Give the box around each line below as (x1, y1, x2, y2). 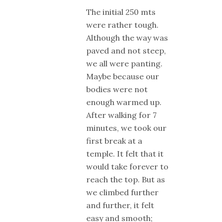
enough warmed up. (86, 97, 162, 107)
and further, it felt (86, 200, 154, 210)
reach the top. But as (86, 174, 165, 184)
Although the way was (86, 32, 168, 43)
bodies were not (86, 84, 148, 94)
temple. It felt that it (86, 148, 164, 159)
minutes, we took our (86, 122, 166, 133)
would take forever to (86, 161, 168, 171)
